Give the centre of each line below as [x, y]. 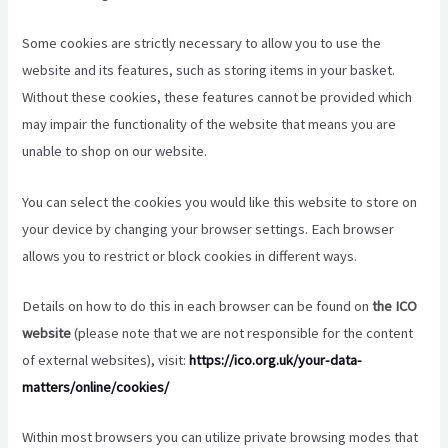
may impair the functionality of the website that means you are [209, 124]
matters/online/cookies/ [96, 387]
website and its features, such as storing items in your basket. [209, 70]
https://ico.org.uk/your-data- [276, 360]
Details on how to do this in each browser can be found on [197, 306]
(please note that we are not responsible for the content [242, 333]
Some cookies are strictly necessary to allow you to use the [202, 43]
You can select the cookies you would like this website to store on [220, 201]
